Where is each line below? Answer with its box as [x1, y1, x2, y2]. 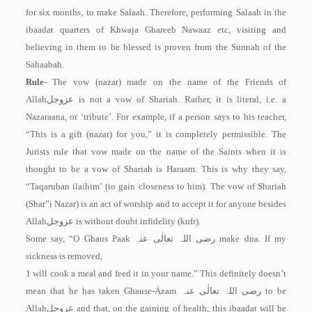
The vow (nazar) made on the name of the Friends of [46, 77, 287, 87]
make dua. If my [215, 233, 287, 244]
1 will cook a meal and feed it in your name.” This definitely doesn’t [25, 268, 287, 279]
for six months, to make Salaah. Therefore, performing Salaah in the [25, 7, 287, 17]
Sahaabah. [25, 59, 64, 70]
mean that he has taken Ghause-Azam [25, 286, 181, 296]
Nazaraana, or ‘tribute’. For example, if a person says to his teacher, [25, 111, 287, 122]
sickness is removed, [25, 251, 102, 261]
